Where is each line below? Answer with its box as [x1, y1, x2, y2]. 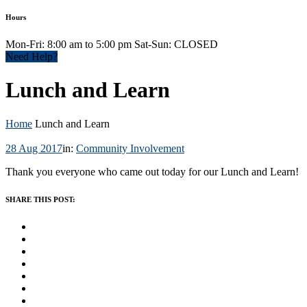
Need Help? [5, 50, 58, 62]
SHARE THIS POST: [5, 195, 75, 204]
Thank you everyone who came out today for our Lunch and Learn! [5, 165, 299, 177]
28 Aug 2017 [5, 142, 62, 154]
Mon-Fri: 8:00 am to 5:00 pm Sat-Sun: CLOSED [5, 38, 218, 50]
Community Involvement [76, 142, 184, 154]
